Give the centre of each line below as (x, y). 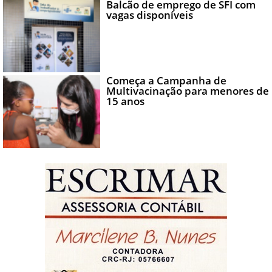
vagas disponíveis (149, 15)
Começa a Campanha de (166, 81)
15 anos (125, 101)
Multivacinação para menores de (187, 91)
